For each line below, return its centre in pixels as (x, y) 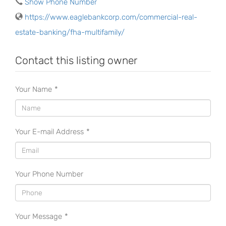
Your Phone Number (49, 174)
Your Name (34, 90)
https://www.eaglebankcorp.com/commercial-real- (111, 17)
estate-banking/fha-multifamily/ (70, 33)
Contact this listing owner (76, 61)
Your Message (39, 217)
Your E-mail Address (49, 132)
